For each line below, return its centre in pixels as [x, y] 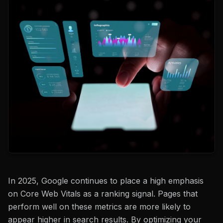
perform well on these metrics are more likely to [99, 206]
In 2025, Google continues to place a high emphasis [106, 180]
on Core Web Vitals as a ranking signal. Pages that [103, 193]
